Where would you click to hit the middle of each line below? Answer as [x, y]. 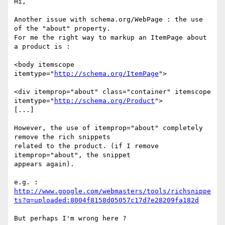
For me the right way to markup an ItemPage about [110, 38]
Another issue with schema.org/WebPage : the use [108, 20]
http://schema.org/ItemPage [106, 74]
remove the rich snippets [64, 137]
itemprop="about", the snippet [74, 155]
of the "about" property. [62, 29]
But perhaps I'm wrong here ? [70, 218]
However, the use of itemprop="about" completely [108, 128]
